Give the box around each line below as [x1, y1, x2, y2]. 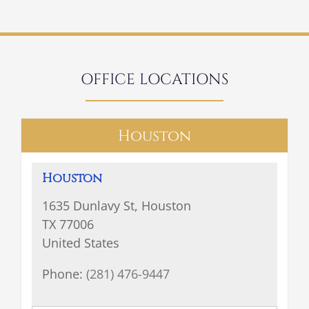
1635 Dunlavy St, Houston [41, 197, 191, 215]
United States [41, 235, 119, 252]
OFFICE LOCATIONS [81, 69, 228, 90]
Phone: [41, 266, 86, 283]
